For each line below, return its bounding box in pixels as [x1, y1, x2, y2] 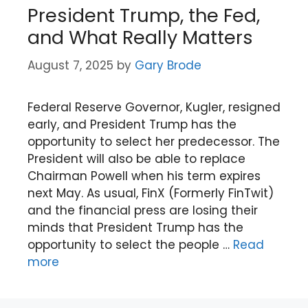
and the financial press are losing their [27, 201, 258, 219]
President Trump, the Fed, [27, 3, 260, 28]
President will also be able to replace [27, 150, 245, 167]
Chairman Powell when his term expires [27, 167, 261, 184]
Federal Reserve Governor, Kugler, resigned [27, 98, 280, 115]
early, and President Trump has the [27, 115, 236, 133]
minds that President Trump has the [27, 219, 243, 236]
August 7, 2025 [27, 56, 113, 74]
